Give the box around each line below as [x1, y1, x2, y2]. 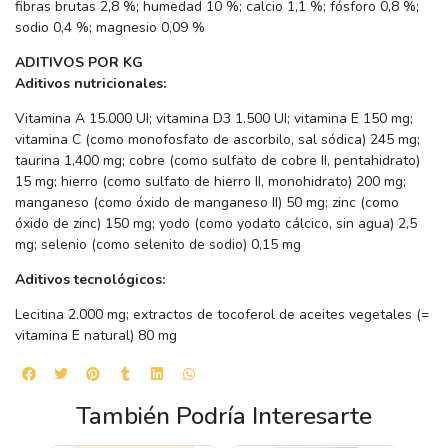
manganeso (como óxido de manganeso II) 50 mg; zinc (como [15, 192, 399, 212]
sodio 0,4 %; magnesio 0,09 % [15, 17, 205, 37]
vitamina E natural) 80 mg [15, 325, 177, 345]
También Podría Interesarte [76, 398, 372, 433]
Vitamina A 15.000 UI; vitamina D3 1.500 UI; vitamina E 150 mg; [15, 108, 413, 128]
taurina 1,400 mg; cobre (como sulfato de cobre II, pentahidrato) [15, 150, 420, 170]
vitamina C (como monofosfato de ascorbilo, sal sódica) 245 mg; [15, 129, 420, 149]
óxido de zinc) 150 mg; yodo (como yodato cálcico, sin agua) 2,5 [15, 213, 417, 233]
